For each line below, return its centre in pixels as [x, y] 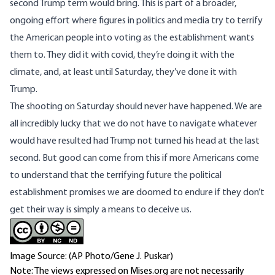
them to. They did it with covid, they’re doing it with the [122, 56]
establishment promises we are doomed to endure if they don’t [137, 193]
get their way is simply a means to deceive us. [101, 210]
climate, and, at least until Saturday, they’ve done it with [123, 73]
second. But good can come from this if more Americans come [134, 159]
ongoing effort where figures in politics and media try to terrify [136, 21]
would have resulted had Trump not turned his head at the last [135, 141]
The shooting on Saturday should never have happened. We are [136, 107]
